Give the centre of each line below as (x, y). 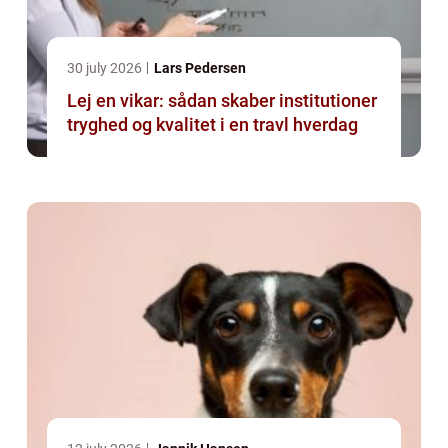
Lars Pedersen (200, 68)
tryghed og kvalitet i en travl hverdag (212, 125)
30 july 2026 (106, 68)
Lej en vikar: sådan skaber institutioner (222, 101)
